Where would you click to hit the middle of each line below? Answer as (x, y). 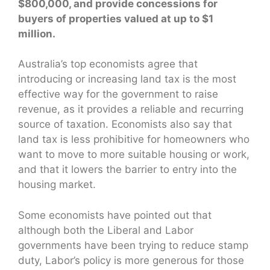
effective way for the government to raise (118, 94)
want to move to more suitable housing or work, (134, 155)
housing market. (57, 185)
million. (37, 33)
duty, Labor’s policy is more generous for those (131, 260)
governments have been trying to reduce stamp (133, 245)
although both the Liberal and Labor (106, 230)
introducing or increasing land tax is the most (127, 79)
